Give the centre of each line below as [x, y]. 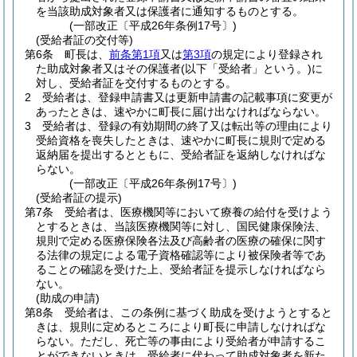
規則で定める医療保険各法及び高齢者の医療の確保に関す [181, 241]
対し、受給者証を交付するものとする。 [136, 83]
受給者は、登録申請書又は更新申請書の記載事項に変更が [187, 97]
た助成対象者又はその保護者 [108, 69]
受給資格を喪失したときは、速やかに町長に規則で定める [181, 140]
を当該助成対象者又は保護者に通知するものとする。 [170, 11]
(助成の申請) [68, 298]
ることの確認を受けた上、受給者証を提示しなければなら [181, 269]
